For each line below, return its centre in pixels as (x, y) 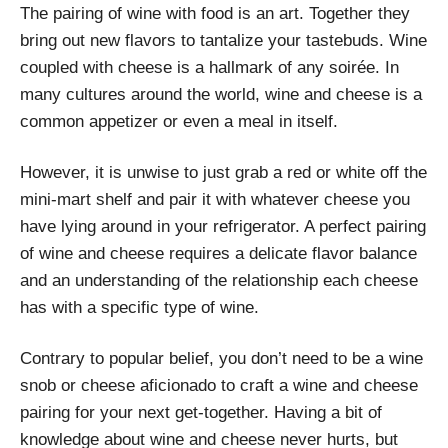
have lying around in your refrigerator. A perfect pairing (223, 226)
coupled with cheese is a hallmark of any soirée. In (209, 67)
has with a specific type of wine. (139, 307)
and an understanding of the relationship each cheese (219, 280)
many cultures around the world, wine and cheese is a (221, 94)
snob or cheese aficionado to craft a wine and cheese (219, 385)
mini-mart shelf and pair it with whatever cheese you (215, 199)
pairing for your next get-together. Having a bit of (201, 412)
